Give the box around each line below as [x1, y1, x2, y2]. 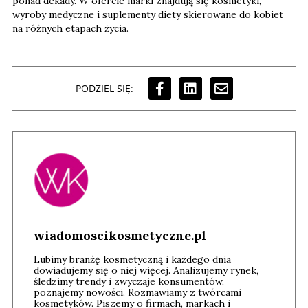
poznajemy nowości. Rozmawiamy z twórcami [34, 286, 241, 299]
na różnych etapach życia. [12, 22, 129, 35]
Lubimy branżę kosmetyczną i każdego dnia [34, 253, 231, 266]
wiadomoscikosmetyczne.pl [34, 228, 206, 244]
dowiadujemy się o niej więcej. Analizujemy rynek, [34, 264, 258, 277]
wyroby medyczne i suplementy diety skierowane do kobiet [12, 8, 283, 21]
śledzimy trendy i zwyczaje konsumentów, [34, 275, 224, 288]
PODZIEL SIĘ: [75, 81, 133, 95]
